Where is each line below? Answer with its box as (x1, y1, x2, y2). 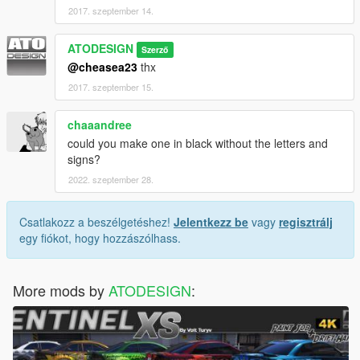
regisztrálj (279, 214, 333, 230)
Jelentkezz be (174, 214, 248, 230)
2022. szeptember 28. (68, 173, 153, 186)
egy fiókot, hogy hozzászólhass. (19, 230, 181, 246)
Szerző (141, 43, 169, 55)
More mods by (13, 280, 108, 301)
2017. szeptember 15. (68, 80, 153, 93)
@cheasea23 (67, 59, 137, 75)
